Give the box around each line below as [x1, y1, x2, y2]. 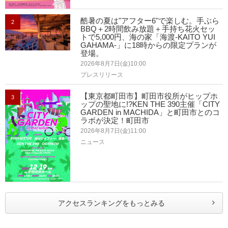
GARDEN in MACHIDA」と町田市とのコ [80, 107, 220, 117]
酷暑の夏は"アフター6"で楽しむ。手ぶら [80, 16, 220, 25]
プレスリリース [80, 71, 124, 78]
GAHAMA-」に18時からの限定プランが [80, 40, 217, 49]
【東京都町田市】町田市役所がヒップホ [80, 91, 218, 100]
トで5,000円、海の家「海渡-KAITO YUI [80, 32, 216, 41]
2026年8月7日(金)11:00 [80, 127, 147, 134]
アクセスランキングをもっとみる [58, 199, 165, 208]
